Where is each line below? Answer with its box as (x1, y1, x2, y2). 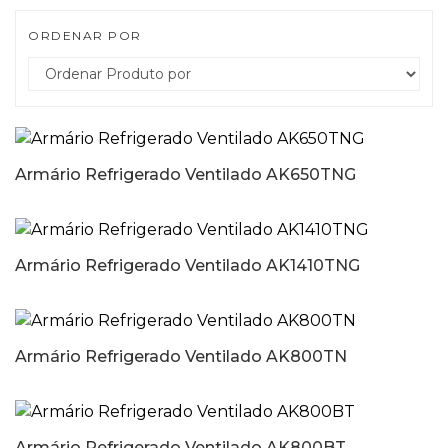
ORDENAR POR (28, 28, 142, 43)
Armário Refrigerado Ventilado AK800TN (15, 347, 347, 366)
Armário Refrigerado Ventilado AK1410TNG (15, 256, 360, 275)
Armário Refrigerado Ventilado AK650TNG (15, 165, 356, 184)
